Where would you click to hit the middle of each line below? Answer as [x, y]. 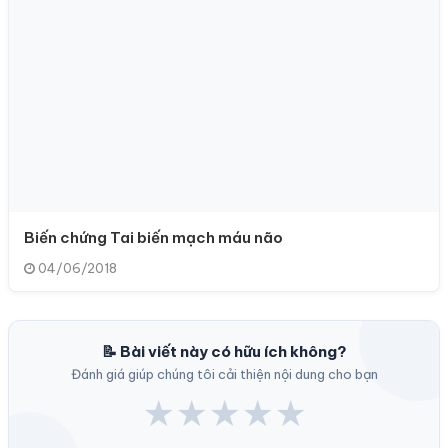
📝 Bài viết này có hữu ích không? [224, 351]
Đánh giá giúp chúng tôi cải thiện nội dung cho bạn [224, 373]
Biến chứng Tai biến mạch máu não [153, 237]
